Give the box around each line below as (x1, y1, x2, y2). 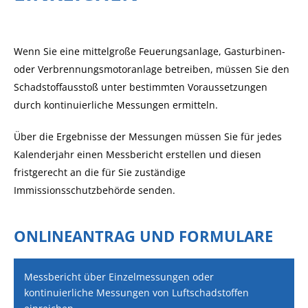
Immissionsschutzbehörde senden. (14, 184, 175, 197)
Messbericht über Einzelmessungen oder (24, 270, 214, 283)
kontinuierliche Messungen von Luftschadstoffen (24, 286, 249, 299)
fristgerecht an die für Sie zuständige (14, 166, 186, 179)
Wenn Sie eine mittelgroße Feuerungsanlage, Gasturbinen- (14, 45, 285, 58)
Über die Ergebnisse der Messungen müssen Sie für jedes (14, 130, 282, 143)
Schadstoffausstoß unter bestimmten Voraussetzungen (14, 80, 267, 93)
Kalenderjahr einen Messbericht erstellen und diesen (14, 148, 261, 161)
